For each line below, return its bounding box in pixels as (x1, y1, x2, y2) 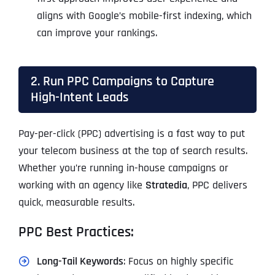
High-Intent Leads (30, 89, 129, 106)
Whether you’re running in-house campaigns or (18, 161, 228, 176)
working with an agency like (18, 178, 145, 193)
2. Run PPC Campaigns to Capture (30, 73, 214, 90)
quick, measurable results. (18, 195, 134, 210)
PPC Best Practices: (18, 223, 134, 242)
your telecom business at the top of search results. (18, 144, 247, 158)
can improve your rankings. (36, 26, 157, 41)
